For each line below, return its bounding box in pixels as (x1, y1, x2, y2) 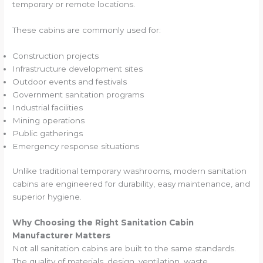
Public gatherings (12, 128, 83, 138)
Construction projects (12, 50, 99, 60)
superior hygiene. (12, 192, 82, 202)
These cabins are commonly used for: (12, 25, 161, 35)
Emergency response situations (12, 141, 140, 151)
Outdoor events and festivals (12, 76, 127, 86)
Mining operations (12, 115, 85, 125)
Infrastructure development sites (12, 63, 143, 73)
